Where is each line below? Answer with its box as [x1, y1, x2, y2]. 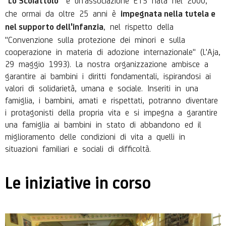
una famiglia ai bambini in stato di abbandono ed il [5, 119, 201, 128]
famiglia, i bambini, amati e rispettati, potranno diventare [5, 95, 218, 104]
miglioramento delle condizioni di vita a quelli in [5, 131, 185, 140]
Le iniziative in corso [5, 173, 151, 192]
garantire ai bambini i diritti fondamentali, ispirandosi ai [5, 71, 211, 80]
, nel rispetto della [103, 21, 174, 30]
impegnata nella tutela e [121, 9, 215, 19]
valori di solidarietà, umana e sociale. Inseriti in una [5, 83, 198, 92]
